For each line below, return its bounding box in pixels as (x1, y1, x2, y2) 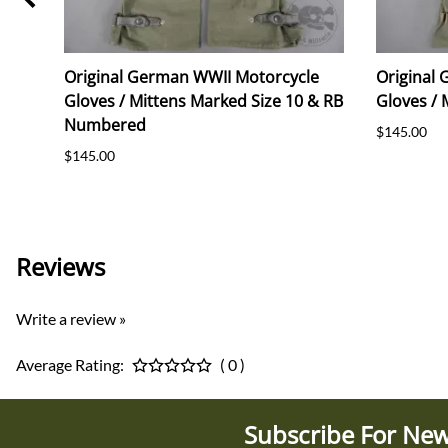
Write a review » (16, 308, 126, 328)
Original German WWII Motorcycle (64, 66, 319, 89)
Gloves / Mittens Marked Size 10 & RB (64, 90, 343, 113)
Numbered (64, 114, 146, 137)
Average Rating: (16, 354, 124, 374)
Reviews (16, 249, 105, 283)
